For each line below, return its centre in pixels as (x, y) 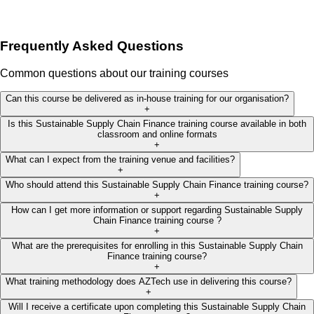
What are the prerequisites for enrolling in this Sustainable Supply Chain (157, 245)
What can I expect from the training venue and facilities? (120, 159)
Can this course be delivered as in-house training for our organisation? (147, 98)
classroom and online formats (157, 134)
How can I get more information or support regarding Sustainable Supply (157, 210)
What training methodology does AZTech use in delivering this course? (149, 281)
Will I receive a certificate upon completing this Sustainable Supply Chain (157, 306)
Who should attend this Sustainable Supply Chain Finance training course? (157, 184)
